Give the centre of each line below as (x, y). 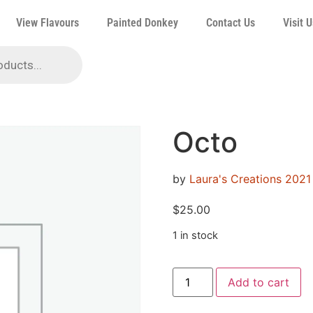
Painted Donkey (143, 23)
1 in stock (195, 236)
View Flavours (48, 23)
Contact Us (231, 23)
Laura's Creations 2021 (250, 179)
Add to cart (258, 282)
